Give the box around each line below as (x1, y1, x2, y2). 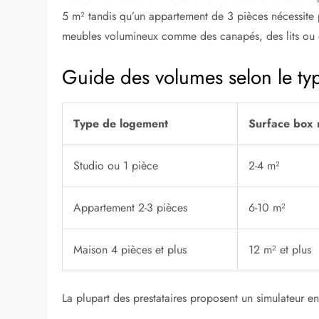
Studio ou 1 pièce (73, 157, 159, 174)
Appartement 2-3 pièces (73, 199, 188, 216)
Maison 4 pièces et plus (73, 241, 187, 258)
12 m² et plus (249, 241, 312, 258)
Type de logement (73, 115, 169, 132)
